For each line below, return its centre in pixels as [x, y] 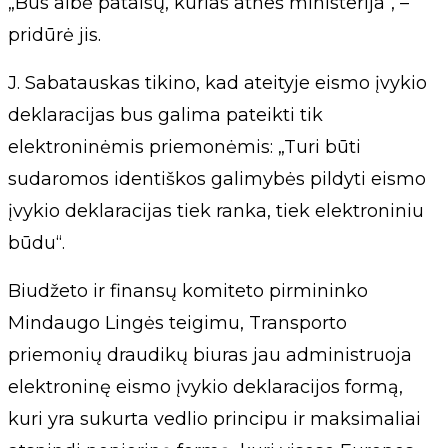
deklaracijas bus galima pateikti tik [165, 115]
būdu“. [36, 243]
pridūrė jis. [54, 35]
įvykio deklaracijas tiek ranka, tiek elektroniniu [216, 211]
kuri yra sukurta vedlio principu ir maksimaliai [214, 419]
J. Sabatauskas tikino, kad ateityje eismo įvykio [217, 83]
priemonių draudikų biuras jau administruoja [210, 355]
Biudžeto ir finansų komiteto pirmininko [188, 291]
